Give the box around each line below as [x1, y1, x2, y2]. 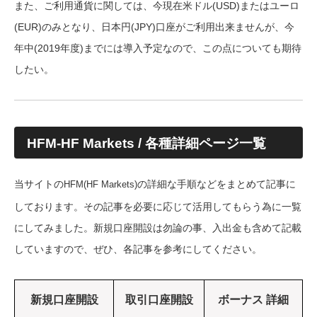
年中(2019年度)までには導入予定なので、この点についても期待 [14, 42, 301, 54]
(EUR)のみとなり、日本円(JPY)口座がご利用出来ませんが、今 [14, 21, 294, 33]
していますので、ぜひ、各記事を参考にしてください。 [14, 243, 262, 255]
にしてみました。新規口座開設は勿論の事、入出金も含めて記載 [14, 222, 301, 234]
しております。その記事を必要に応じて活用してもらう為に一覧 [14, 201, 301, 213]
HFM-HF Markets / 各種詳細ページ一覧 [27, 136, 266, 151]
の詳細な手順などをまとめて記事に [137, 178, 296, 190]
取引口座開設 [125, 294, 193, 306]
